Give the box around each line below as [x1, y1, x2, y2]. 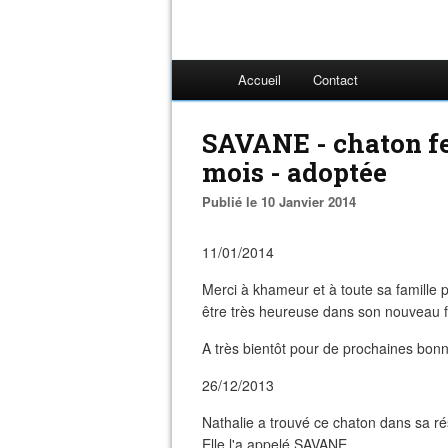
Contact [313, 70, 358, 89]
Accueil [238, 70, 281, 89]
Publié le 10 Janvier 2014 [211, 192, 356, 211]
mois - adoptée [202, 155, 387, 189]
